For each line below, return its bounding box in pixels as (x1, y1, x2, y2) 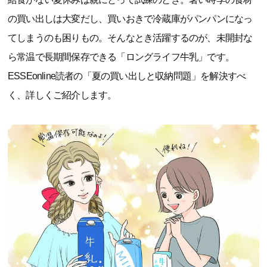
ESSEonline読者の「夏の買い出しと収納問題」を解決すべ (8, 70, 246, 81)
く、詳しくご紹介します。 (8, 89, 117, 100)
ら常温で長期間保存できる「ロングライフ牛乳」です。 (8, 51, 234, 62)
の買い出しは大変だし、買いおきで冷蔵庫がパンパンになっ (8, 13, 253, 24)
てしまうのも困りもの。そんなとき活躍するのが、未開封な (8, 32, 253, 43)
